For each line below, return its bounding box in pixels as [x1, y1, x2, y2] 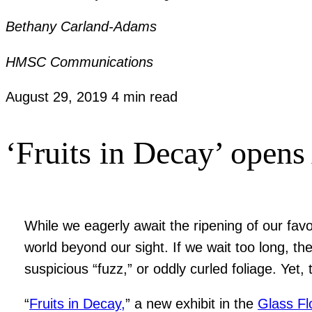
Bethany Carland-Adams [6, 19, 157, 35]
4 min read [111, 89, 178, 105]
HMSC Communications [6, 54, 153, 70]
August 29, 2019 [6, 89, 111, 105]
